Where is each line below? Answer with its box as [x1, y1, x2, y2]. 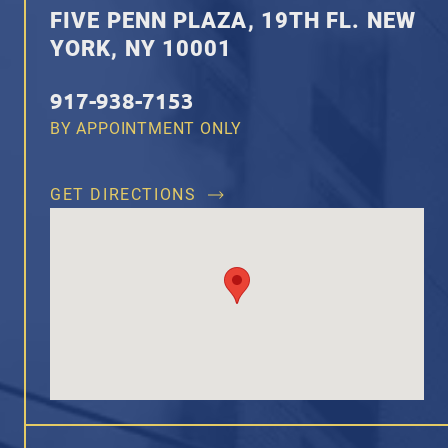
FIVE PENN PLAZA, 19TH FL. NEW [50, 8, 416, 34]
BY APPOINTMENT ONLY [50, 119, 243, 139]
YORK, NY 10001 [50, 36, 233, 62]
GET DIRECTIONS [50, 185, 197, 205]
